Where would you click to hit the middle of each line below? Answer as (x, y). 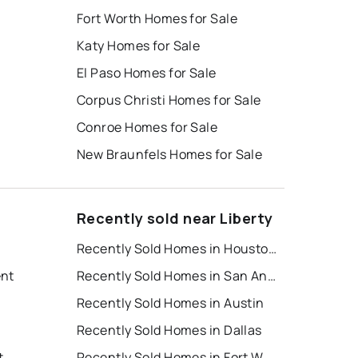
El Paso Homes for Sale (147, 73)
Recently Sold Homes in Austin (171, 303)
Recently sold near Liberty (175, 219)
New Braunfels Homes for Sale (170, 155)
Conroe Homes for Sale (147, 127)
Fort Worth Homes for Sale (157, 19)
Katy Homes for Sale (139, 46)
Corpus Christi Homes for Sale (169, 100)
